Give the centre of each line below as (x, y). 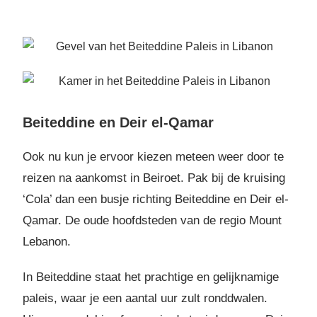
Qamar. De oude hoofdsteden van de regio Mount (152, 220)
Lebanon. (47, 241)
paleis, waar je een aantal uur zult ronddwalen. (145, 298)
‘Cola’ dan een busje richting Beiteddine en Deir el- (156, 199)
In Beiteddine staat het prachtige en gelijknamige (151, 277)
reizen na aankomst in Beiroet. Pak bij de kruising (154, 178)
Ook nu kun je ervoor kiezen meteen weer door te (154, 156)
